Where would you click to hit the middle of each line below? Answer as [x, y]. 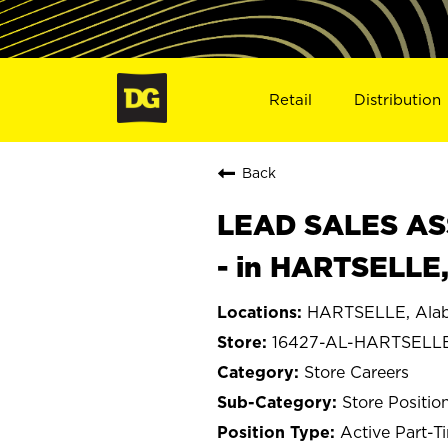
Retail [290, 99]
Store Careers [356, 371]
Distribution [398, 99]
